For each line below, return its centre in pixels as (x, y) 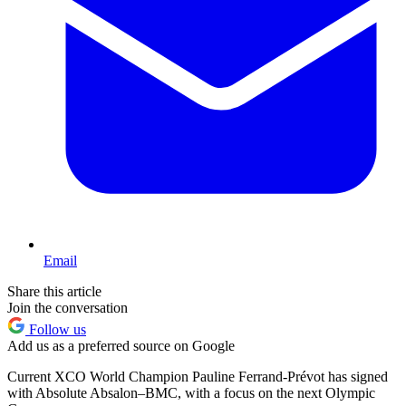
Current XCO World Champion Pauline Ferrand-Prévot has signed (198, 376)
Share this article (54, 291)
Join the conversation (68, 307)
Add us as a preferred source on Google (121, 345)
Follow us (56, 329)
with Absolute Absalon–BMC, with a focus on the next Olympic (191, 392)
